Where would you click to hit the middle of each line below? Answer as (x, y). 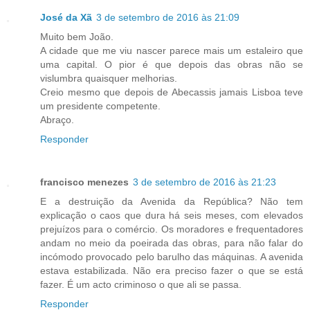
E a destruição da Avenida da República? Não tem (172, 201)
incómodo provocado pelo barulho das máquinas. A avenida (172, 256)
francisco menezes (84, 182)
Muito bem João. (77, 36)
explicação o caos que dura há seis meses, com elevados (172, 215)
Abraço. (57, 119)
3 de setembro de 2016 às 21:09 (168, 17)
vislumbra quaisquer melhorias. (109, 78)
